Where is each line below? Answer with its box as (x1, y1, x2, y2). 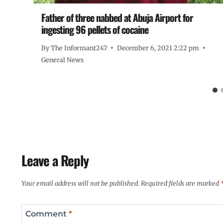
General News (41, 55, 84, 64)
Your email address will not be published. (21, 179, 139, 188)
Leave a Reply (21, 150, 89, 170)
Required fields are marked (141, 179, 221, 188)
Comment (25, 209, 69, 219)
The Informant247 (51, 43, 108, 52)
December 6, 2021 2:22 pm (117, 43, 200, 52)
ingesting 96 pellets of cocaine (41, 22, 148, 37)
